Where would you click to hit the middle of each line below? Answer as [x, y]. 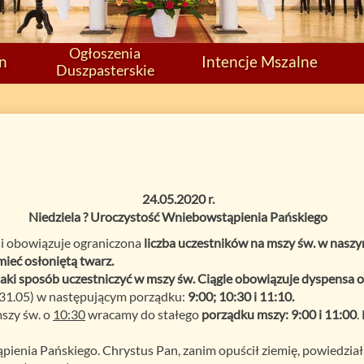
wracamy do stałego [142, 314]
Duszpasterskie [105, 69]
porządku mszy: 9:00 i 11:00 [278, 314]
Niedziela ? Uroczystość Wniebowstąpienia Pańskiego [178, 216]
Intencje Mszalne [259, 61]
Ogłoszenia [105, 52]
